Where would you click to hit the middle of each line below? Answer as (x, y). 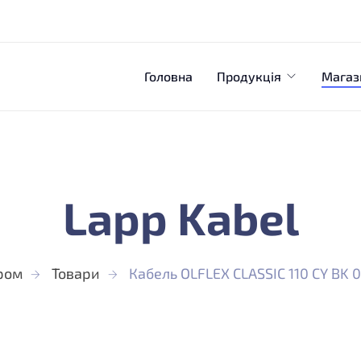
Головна (168, 76)
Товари (76, 273)
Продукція (249, 76)
